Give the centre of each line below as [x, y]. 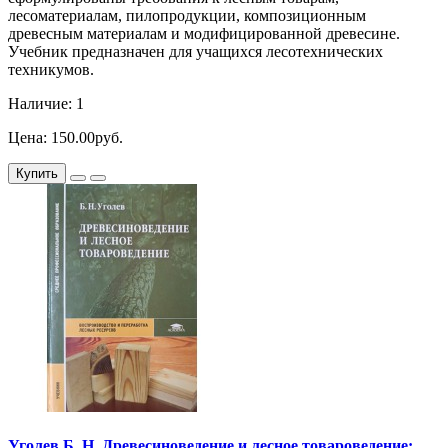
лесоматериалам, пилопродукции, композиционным [187, 15]
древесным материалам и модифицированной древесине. [204, 33]
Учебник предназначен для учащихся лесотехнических [195, 51]
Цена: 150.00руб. [65, 137]
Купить [37, 173]
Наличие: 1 [46, 103]
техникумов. [51, 69]
